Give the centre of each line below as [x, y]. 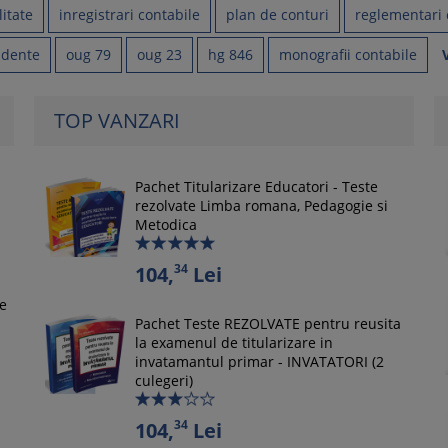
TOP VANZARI [116, 120]
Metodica [165, 224]
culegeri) [163, 380]
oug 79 [88, 54]
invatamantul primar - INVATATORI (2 [259, 361]
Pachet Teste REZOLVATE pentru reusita [267, 323]
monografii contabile [348, 54]
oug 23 [159, 54]
